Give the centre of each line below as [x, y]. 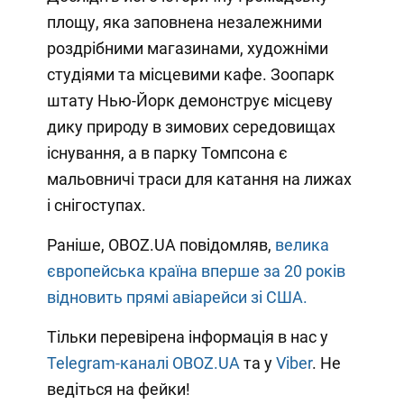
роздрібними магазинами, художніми [187, 49]
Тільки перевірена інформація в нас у [187, 337]
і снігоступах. [96, 206]
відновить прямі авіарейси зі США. [177, 298]
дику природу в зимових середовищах [191, 127]
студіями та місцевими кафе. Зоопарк [190, 75]
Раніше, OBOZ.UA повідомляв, [161, 245]
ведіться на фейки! [118, 390]
